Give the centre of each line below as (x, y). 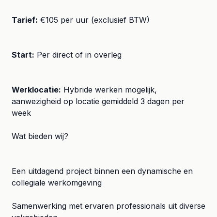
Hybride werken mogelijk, (109, 90)
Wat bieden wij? (40, 136)
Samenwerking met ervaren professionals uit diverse (108, 206)
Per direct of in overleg (78, 55)
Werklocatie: (36, 90)
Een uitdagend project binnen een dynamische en (102, 171)
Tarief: (25, 20)
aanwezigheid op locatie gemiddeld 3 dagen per (98, 101)
